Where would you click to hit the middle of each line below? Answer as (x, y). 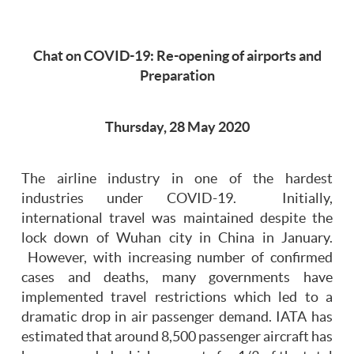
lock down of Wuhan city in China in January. (177, 238)
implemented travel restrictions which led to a (177, 298)
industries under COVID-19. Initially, (177, 199)
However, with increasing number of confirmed (177, 258)
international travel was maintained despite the (177, 218)
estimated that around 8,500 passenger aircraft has (177, 337)
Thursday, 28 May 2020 (177, 128)
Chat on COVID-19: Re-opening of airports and (177, 56)
